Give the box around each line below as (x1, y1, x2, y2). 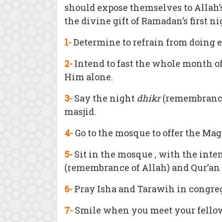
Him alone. (64, 71, 113, 83)
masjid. (64, 106, 96, 117)
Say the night (72, 92, 137, 104)
